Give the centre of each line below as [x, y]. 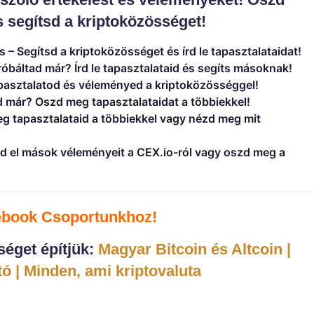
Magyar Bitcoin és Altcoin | [194, 249]
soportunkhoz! [104, 217]
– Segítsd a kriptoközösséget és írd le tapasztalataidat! [153, 51]
